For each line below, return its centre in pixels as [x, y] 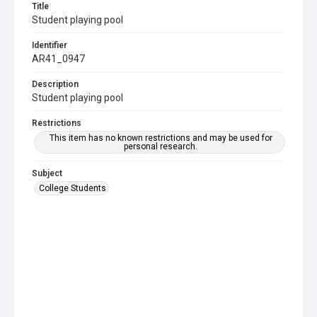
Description [55, 84]
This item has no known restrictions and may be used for [161, 138]
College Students [73, 188]
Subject [47, 173]
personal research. [161, 146]
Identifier [50, 45]
